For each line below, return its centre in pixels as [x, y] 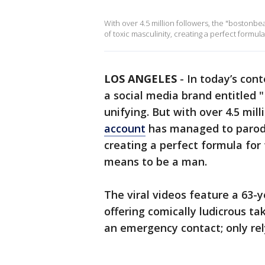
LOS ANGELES [140, 79]
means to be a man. [157, 161]
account [125, 128]
